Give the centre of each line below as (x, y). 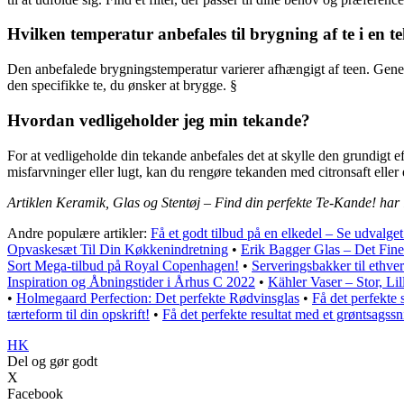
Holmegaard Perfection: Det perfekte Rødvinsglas (158, 298)
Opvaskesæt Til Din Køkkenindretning (118, 249)
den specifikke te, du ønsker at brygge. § (122, 86)
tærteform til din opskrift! (78, 314)
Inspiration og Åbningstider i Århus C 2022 (131, 281)
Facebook (35, 393)
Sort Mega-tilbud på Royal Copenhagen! (123, 265)
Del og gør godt (52, 361)
